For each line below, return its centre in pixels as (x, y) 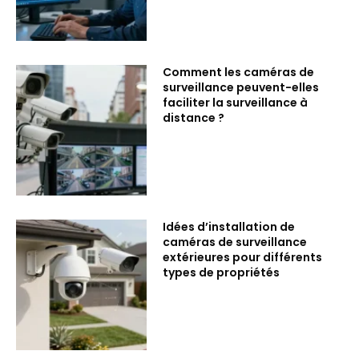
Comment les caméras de (239, 72)
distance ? (194, 117)
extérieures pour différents (243, 258)
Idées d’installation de (229, 227)
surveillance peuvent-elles (241, 87)
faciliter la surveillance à (236, 102)
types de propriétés (222, 273)
